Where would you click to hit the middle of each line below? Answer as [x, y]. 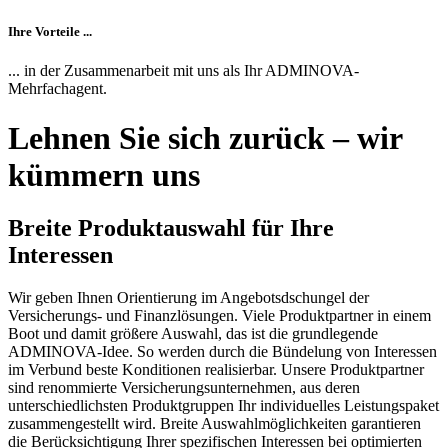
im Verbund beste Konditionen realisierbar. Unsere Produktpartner [216, 370]
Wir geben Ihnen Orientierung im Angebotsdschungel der [188, 298]
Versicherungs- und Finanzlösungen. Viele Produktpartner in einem [219, 316]
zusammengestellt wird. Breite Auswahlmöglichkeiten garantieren [214, 424]
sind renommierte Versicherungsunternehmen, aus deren [184, 388]
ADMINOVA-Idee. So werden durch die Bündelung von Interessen [222, 352]
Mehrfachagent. [57, 89]
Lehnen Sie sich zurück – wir [205, 137]
